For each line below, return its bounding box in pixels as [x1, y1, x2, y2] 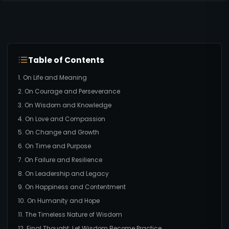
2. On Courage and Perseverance [17, 87, 120, 96]
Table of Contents [28, 54, 104, 65]
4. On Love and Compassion [17, 114, 105, 123]
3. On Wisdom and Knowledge [17, 101, 111, 109]
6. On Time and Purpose [17, 142, 91, 151]
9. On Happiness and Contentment [17, 183, 126, 192]
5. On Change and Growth [17, 128, 99, 137]
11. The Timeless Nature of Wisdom [17, 211, 122, 219]
